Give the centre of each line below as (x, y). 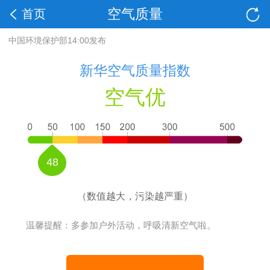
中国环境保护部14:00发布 (57, 41)
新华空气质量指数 (135, 70)
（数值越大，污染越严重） (135, 196)
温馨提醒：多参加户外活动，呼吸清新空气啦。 (121, 225)
